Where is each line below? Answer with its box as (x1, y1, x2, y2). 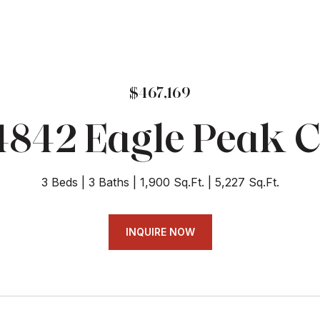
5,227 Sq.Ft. (214, 175, 279, 189)
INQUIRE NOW (125, 226, 195, 238)
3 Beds (41, 175, 78, 189)
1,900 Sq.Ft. (139, 175, 204, 189)
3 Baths (88, 175, 129, 189)
